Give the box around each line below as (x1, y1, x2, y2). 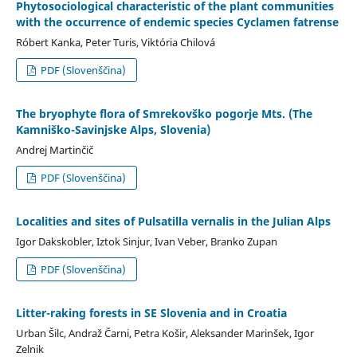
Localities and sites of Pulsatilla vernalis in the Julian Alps (15, 213, 331, 229)
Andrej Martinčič (15, 142, 93, 157)
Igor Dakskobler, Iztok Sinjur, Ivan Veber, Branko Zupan (15, 233, 277, 249)
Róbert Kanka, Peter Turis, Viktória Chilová (15, 34, 215, 49)
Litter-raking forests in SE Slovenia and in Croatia (15, 304, 287, 320)
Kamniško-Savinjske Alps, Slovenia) (15, 121, 210, 137)
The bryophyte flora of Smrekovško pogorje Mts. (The (15, 105, 312, 121)
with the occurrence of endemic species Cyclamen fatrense (15, 14, 339, 29)
